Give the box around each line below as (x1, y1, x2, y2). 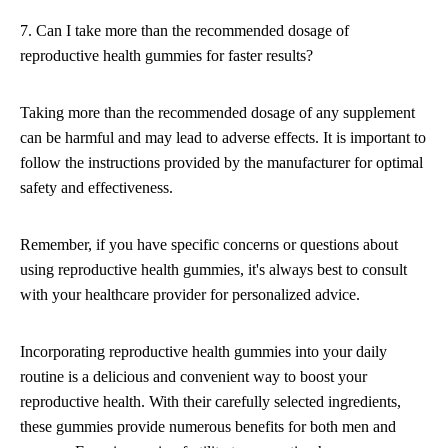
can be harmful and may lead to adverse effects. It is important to (20, 129, 426, 147)
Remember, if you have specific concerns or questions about (20, 236, 398, 254)
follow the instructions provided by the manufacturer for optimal (20, 154, 423, 172)
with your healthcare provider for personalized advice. (20, 286, 360, 304)
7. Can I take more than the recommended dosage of (20, 22, 349, 40)
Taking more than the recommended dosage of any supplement (20, 104, 415, 122)
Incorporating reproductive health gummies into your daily (20, 343, 387, 361)
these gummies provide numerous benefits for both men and (20, 418, 396, 436)
